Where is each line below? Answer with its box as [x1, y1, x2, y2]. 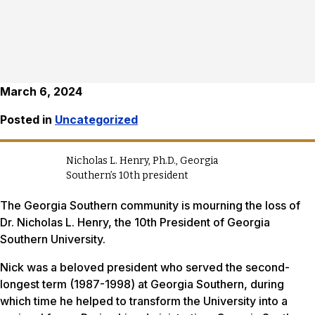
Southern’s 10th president [66, 169, 188, 182]
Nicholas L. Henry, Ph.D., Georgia [66, 155, 218, 167]
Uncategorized [55, 112, 138, 127]
